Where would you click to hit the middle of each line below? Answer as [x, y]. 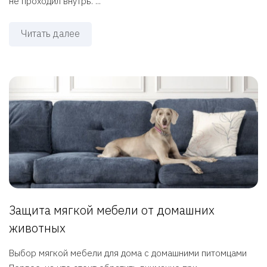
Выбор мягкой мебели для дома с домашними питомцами [128, 253]
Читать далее [50, 33]
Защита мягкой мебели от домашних [112, 210]
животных [37, 228]
